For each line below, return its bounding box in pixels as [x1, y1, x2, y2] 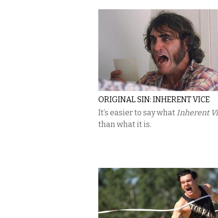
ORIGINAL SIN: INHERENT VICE [98, 95, 210, 104]
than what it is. [98, 120, 153, 129]
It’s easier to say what [98, 108, 177, 117]
